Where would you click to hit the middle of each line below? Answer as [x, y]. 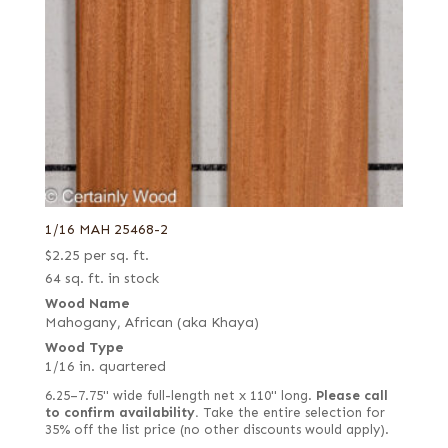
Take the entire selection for [291, 413]
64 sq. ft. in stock [101, 279]
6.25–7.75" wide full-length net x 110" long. [180, 396]
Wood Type [84, 348]
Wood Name [87, 304]
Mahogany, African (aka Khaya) [151, 323]
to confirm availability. [121, 413]
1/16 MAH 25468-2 [106, 230]
